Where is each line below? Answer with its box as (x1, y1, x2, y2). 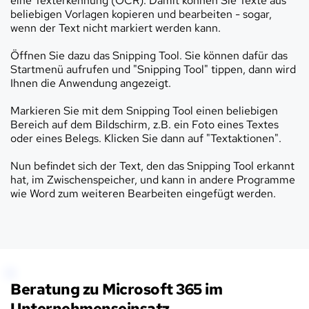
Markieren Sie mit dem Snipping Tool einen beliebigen (10, 103, 278, 118)
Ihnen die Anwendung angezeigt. (10, 75, 171, 90)
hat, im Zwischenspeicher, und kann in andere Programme (10, 172, 295, 187)
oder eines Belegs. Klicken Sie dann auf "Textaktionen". (10, 130, 281, 146)
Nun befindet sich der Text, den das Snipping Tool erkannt (10, 158, 295, 173)
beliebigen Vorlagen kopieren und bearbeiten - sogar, (10, 6, 272, 21)
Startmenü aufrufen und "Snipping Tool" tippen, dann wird (10, 61, 296, 77)
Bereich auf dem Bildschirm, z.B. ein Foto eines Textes (10, 117, 279, 132)
